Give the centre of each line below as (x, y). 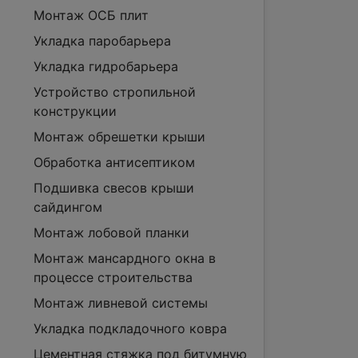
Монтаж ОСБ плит (91, 15)
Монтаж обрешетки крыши (119, 137)
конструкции (75, 111)
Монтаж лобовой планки (111, 233)
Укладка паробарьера (102, 41)
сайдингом (68, 207)
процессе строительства (113, 277)
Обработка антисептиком (114, 162)
